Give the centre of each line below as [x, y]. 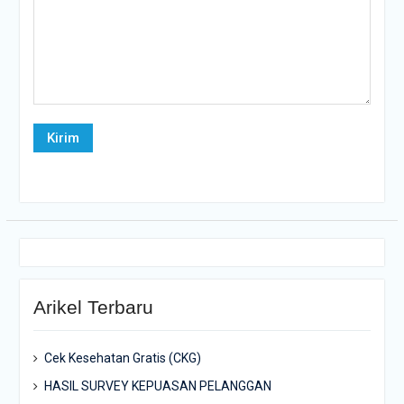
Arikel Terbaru [93, 307]
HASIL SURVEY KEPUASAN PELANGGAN [157, 386]
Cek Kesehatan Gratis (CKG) [122, 358]
